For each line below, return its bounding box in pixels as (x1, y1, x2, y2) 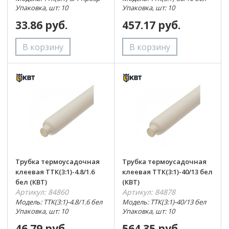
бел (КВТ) (15, 177, 47, 187)
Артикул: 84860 (15, 187, 68, 197)
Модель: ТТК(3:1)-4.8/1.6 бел (15, 197, 102, 207)
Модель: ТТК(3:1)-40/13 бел (122, 197, 206, 207)
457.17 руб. (122, 17, 180, 32)
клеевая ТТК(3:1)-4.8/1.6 (15, 167, 95, 176)
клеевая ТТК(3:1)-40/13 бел (122, 167, 213, 176)
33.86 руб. (15, 17, 67, 32)
